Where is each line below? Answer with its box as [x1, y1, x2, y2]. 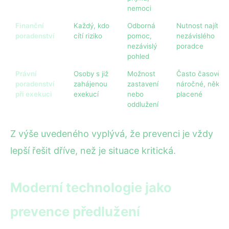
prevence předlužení [10, 203, 140, 219]
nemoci [127, 4, 151, 12]
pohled [127, 52, 149, 60]
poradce [176, 41, 203, 50]
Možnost [127, 69, 155, 78]
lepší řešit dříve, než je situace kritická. [10, 145, 176, 156]
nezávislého [176, 31, 215, 40]
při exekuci [15, 89, 52, 98]
